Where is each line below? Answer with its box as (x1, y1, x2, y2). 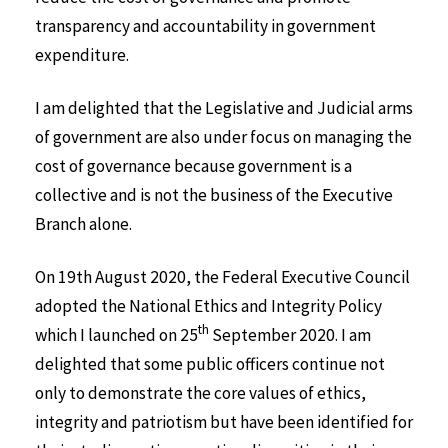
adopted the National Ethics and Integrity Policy (35, 294, 382, 317)
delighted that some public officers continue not (35, 352, 385, 375)
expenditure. (35, 44, 129, 67)
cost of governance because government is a (35, 155, 352, 178)
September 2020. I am (209, 323, 371, 346)
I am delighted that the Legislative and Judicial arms (35, 97, 413, 120)
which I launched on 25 (35, 323, 198, 346)
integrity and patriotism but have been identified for (35, 410, 413, 433)
